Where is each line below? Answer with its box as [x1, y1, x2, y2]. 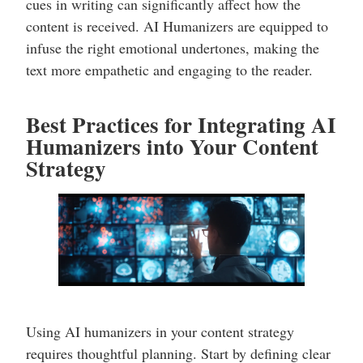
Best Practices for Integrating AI [26, 109, 336, 141]
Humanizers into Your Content [26, 130, 318, 163]
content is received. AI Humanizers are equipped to [26, 16, 328, 36]
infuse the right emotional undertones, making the [26, 38, 319, 58]
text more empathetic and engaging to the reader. [26, 60, 313, 80]
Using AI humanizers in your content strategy [26, 322, 294, 342]
